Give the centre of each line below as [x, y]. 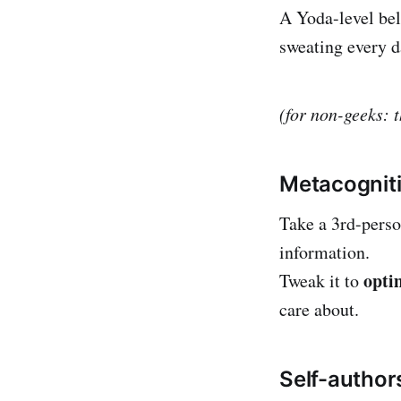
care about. [319, 309]
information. [324, 252]
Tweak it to [321, 280]
